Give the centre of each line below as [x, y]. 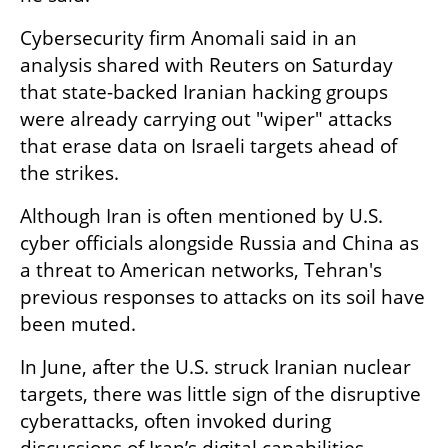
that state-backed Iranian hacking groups [204, 92]
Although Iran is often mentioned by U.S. [201, 216]
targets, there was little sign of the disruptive [220, 394]
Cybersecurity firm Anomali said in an [188, 38]
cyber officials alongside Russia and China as [219, 243]
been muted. [78, 324]
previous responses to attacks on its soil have [222, 297]
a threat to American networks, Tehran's [201, 270]
